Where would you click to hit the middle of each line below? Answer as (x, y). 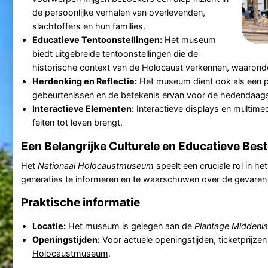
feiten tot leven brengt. (77, 122)
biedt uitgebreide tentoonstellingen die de (115, 53)
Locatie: (49, 226)
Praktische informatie (80, 202)
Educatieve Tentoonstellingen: (97, 39)
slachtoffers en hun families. (89, 26)
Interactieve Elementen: (83, 108)
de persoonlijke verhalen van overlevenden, (118, 12)
